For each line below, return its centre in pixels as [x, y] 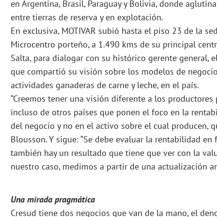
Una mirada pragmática [53, 200]
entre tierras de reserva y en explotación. [87, 17]
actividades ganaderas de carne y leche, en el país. [105, 85]
